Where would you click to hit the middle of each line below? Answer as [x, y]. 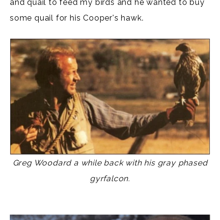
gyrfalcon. [110, 178]
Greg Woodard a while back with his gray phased [110, 163]
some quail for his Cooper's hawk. [77, 18]
